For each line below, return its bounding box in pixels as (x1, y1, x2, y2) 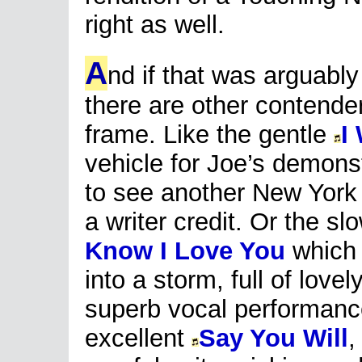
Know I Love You (85, 237, 285, 265)
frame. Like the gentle (85, 120, 334, 149)
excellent (85, 324, 192, 352)
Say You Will (199, 324, 348, 352)
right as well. (85, 11, 225, 39)
